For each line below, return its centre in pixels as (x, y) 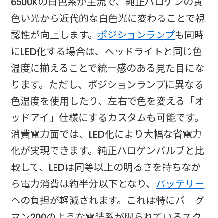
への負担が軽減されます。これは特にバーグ (108, 201)
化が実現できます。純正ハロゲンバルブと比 (108, 151)
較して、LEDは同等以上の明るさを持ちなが (106, 168)
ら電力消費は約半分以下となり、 (83, 184)
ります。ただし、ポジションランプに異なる (108, 85)
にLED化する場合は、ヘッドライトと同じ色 (107, 52)
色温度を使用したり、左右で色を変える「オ (108, 101)
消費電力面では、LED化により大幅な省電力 (107, 135)
